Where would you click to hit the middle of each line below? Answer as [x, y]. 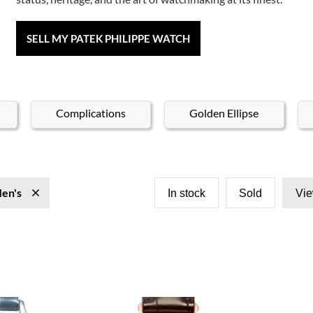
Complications [90, 112]
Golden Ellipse [224, 112]
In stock [187, 193]
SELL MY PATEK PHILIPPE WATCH [109, 38]
